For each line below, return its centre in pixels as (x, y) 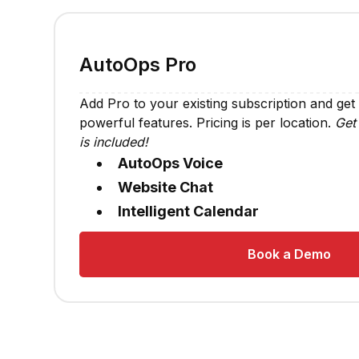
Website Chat (165, 188)
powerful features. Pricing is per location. (207, 123)
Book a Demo (289, 254)
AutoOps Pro (137, 65)
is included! (113, 142)
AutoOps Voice (170, 163)
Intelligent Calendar (188, 212)
